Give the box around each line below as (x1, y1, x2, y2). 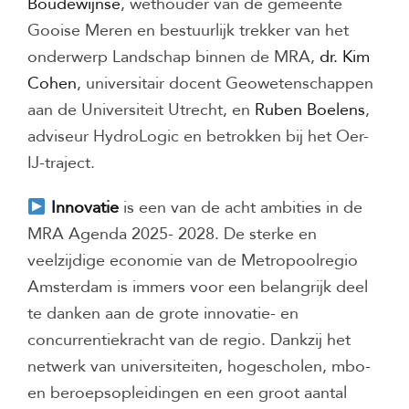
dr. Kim (320, 46, 370, 69)
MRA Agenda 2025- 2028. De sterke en (27, 223, 317, 246)
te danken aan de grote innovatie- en (27, 302, 299, 326)
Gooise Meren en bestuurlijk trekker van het (27, 19, 349, 43)
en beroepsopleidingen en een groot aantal (27, 382, 347, 405)
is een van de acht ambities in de (122, 196, 362, 220)
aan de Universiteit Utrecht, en (27, 99, 255, 122)
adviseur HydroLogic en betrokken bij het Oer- (27, 125, 369, 149)
